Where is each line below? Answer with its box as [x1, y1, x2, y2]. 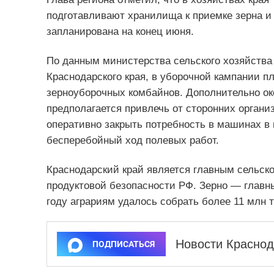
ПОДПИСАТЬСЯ [92, 239, 155, 250]
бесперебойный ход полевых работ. [46, 135, 219, 147]
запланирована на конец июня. [46, 26, 194, 38]
